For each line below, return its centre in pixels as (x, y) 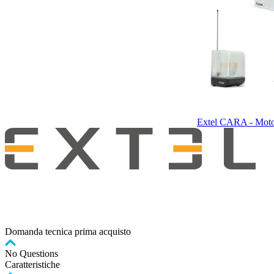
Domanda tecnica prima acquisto (68, 232)
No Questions (31, 254)
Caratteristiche (32, 265)
